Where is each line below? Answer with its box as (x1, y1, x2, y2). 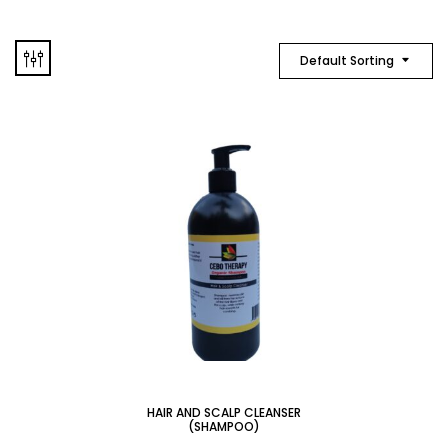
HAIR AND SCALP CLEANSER (147, 403, 301, 421)
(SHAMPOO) (188, 417, 260, 435)
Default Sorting (300, 51, 394, 69)
